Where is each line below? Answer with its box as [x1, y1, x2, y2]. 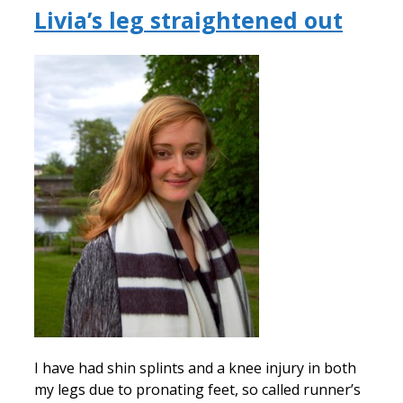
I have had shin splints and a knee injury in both [34, 358, 356, 379]
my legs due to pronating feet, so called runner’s [34, 380, 361, 400]
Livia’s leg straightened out [34, 4, 343, 35]
